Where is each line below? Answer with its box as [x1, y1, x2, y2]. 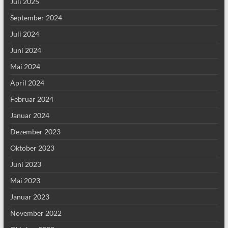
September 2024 [10, 13, 62, 22]
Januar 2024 [10, 111, 49, 120]
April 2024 [10, 78, 44, 87]
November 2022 [10, 209, 62, 217]
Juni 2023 [10, 160, 41, 168]
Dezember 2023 [10, 127, 61, 136]
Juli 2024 [10, 30, 39, 38]
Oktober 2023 [10, 144, 54, 152]
